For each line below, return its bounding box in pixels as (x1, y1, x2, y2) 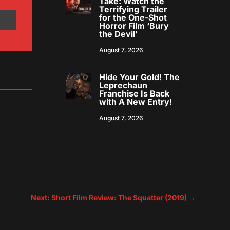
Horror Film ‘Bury (99, 21, 169, 31)
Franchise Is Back (99, 88, 170, 99)
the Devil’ (99, 29, 138, 40)
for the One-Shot (99, 12, 167, 23)
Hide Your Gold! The (99, 72, 180, 83)
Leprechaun (99, 80, 148, 91)
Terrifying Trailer (99, 4, 168, 15)
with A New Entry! (99, 97, 172, 107)
